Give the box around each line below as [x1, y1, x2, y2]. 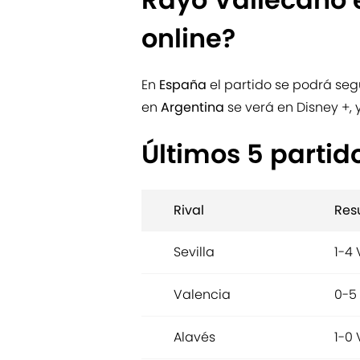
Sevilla [174, 243, 215, 262]
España [159, 76, 210, 95]
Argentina [161, 98, 227, 117]
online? [141, 20, 235, 57]
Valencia [174, 285, 231, 305]
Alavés [174, 328, 215, 347]
